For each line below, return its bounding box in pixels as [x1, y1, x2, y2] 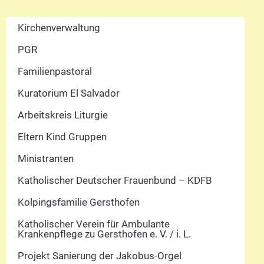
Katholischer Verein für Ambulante [18, 217, 170, 230]
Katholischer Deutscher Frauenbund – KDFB [18, 174, 212, 186]
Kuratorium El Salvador [18, 87, 120, 99]
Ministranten [18, 152, 74, 164]
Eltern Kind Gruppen [18, 130, 107, 143]
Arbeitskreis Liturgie [18, 108, 108, 121]
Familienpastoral [18, 65, 92, 77]
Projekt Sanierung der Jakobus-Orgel [18, 249, 181, 262]
